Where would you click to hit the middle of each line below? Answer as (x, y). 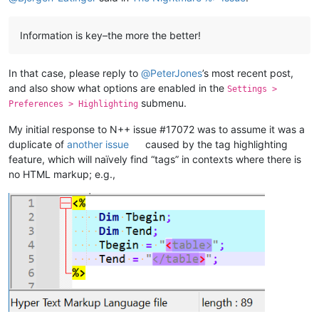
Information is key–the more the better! (110, 35)
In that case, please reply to (75, 73)
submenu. (162, 103)
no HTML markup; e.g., (62, 174)
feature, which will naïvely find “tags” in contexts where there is (155, 159)
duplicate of (38, 144)
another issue (98, 144)
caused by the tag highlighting (215, 144)
